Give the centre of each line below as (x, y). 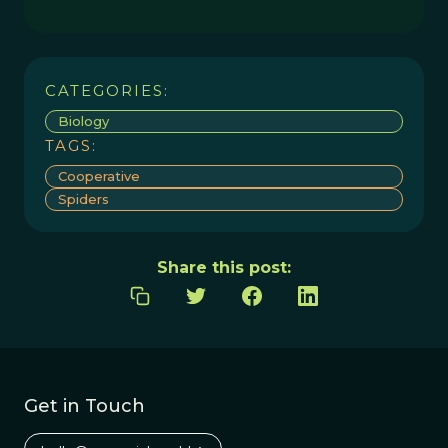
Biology (83, 121)
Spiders (83, 199)
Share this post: (224, 267)
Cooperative (99, 176)
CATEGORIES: (107, 90)
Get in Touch (84, 406)
